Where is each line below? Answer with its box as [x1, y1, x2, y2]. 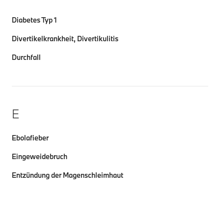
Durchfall [12, 53, 41, 62]
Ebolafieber [12, 133, 49, 142]
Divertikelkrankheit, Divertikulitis [12, 34, 118, 43]
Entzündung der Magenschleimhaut [12, 170, 123, 180]
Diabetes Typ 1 [12, 15, 57, 25]
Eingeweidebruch [12, 152, 67, 161]
